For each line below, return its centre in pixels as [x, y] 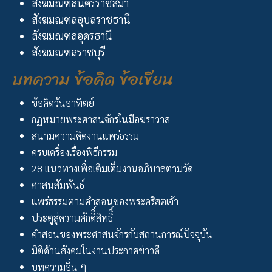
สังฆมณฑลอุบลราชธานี [81, 19]
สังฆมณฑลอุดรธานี [72, 36]
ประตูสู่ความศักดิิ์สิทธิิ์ [72, 218]
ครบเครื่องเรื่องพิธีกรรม [74, 152]
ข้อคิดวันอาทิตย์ [63, 103]
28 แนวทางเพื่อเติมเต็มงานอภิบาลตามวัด [112, 169]
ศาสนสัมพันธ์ [58, 185]
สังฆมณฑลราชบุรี [68, 52]
